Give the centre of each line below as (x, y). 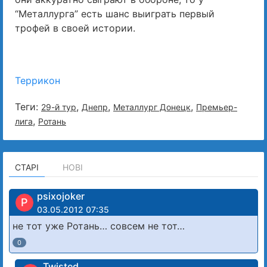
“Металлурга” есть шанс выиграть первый (115, 14)
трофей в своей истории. (75, 28)
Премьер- (217, 107)
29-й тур (59, 107)
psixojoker (61, 196)
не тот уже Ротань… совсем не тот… (99, 226)
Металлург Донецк (152, 107)
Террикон (38, 81)
